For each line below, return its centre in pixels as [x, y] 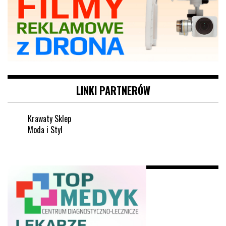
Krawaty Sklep [49, 118]
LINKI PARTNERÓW [113, 90]
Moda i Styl [45, 129]
